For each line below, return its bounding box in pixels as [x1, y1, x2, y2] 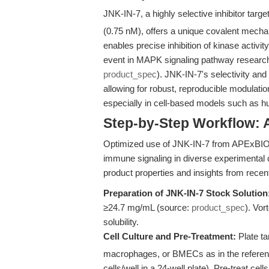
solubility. [103, 217, 139, 227]
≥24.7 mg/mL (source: [103, 202, 192, 213]
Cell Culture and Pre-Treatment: [103, 231, 236, 241]
